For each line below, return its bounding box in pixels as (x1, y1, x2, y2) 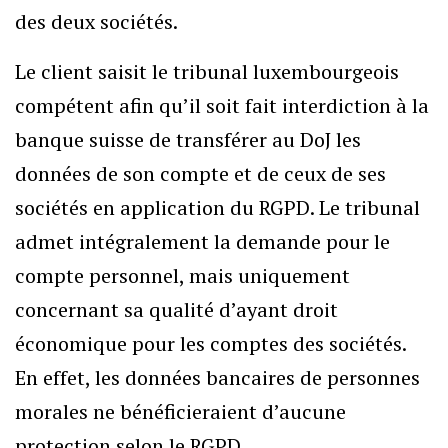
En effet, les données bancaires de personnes (15, 364, 420, 391)
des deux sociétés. (15, 8, 178, 35)
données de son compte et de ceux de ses (15, 160, 386, 187)
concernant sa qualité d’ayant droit (15, 296, 338, 323)
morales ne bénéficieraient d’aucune (15, 398, 346, 425)
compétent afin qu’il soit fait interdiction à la (15, 92, 429, 119)
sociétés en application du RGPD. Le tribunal (15, 194, 420, 221)
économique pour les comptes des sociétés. (15, 330, 406, 357)
